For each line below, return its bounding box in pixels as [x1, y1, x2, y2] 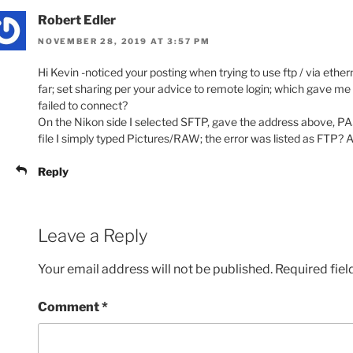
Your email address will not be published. [38, 262, 273, 277]
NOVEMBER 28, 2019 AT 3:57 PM [38, 35, 210, 46]
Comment [38, 299, 102, 315]
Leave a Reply [38, 225, 147, 246]
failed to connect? [38, 98, 128, 112]
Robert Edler [38, 13, 116, 28]
